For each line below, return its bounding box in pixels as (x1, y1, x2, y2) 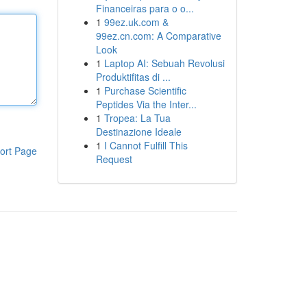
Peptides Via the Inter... (95, 97, 197, 111)
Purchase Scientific (103, 84, 186, 97)
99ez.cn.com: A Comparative (95, 29, 221, 42)
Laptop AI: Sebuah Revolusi (103, 56, 225, 70)
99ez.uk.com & (103, 15, 169, 29)
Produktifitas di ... (95, 70, 171, 84)
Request (95, 152, 132, 166)
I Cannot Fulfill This (103, 138, 188, 152)
